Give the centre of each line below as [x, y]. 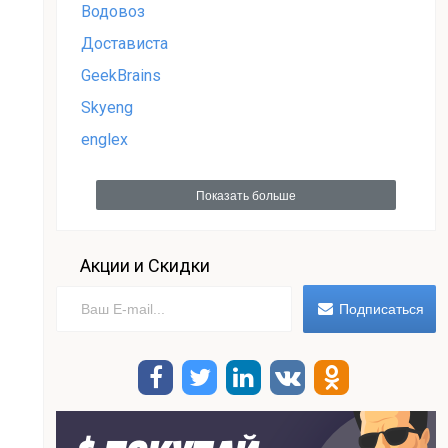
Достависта [124, 43]
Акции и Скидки [145, 265]
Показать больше [246, 195]
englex [104, 139]
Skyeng [107, 107]
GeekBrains [121, 75]
